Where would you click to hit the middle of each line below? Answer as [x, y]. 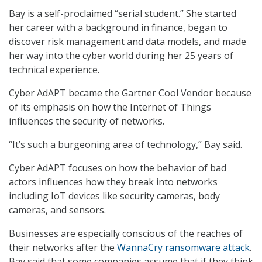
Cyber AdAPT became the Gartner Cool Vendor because [130, 93]
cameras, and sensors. [57, 210]
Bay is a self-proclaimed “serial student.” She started [123, 13]
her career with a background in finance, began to [118, 27]
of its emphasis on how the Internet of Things [110, 107]
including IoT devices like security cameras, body [114, 196]
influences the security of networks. [87, 121]
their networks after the [63, 247]
